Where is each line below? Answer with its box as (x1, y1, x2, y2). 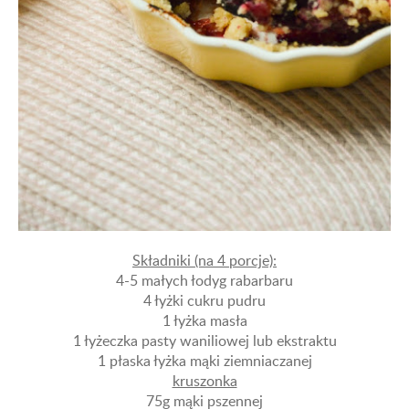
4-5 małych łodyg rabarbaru (116, 269, 293, 290)
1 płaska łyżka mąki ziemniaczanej (97, 350, 312, 371)
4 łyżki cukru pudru (143, 289, 266, 310)
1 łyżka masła (162, 309, 247, 330)
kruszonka (172, 370, 237, 391)
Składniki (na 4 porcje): (132, 249, 277, 270)
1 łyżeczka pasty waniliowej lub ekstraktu (72, 330, 337, 351)
